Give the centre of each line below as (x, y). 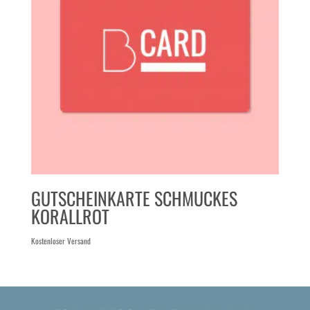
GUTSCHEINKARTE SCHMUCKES (134, 199)
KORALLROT (70, 217)
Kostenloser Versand (61, 241)
